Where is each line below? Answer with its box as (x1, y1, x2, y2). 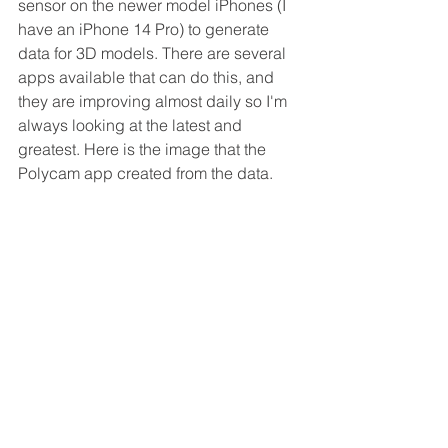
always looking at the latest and (18, 115, 246, 136)
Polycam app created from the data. (18, 163, 277, 184)
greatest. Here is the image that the (18, 139, 270, 160)
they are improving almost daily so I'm (18, 91, 291, 112)
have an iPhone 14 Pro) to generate (18, 19, 273, 40)
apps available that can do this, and (18, 67, 278, 88)
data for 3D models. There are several (18, 43, 290, 64)
